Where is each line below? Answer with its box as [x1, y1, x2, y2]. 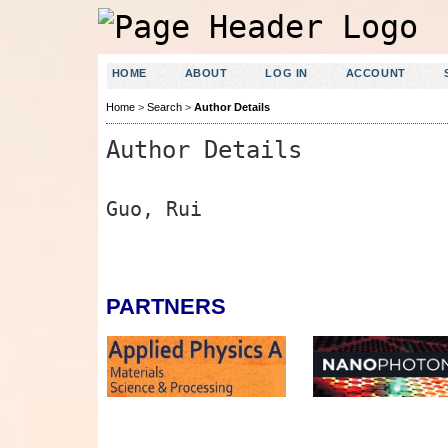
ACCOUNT [345, 67, 406, 79]
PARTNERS [105, 294, 226, 320]
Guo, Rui [105, 196, 202, 221]
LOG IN [265, 67, 308, 79]
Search [146, 101, 182, 114]
